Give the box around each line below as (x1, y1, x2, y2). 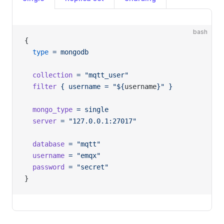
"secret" (72, 163, 108, 171)
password (24, 163, 64, 171)
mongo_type (24, 105, 72, 114)
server (24, 117, 56, 125)
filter (24, 82, 56, 91)
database (24, 140, 64, 148)
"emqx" (72, 151, 100, 160)
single (80, 105, 108, 114)
